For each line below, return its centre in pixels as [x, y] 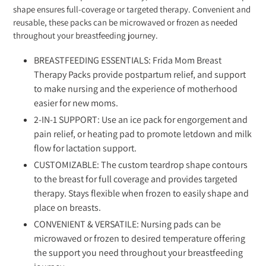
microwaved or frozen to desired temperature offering [140, 239]
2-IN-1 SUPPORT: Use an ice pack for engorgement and [141, 120]
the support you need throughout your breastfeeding [138, 253]
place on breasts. [67, 208]
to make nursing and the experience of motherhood [136, 89]
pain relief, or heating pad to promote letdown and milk [143, 134]
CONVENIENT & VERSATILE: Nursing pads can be [127, 224]
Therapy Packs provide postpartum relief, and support [140, 75]
